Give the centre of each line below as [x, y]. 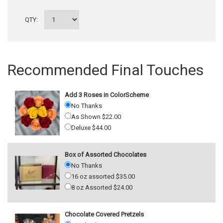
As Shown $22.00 [96, 116]
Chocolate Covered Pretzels [104, 214]
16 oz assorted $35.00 [103, 176]
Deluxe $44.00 [91, 127]
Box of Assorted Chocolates [106, 154]
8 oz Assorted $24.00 [102, 187]
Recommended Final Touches [106, 70]
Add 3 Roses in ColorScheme [107, 95]
